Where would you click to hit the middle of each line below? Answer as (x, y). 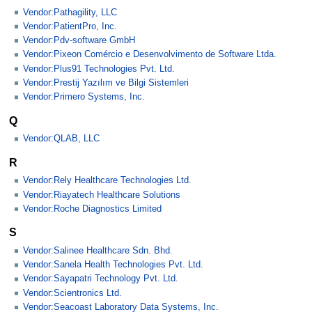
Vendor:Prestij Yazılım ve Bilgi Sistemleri (106, 83)
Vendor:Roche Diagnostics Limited (92, 209)
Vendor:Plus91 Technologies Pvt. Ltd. (99, 69)
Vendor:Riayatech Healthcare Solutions (102, 195)
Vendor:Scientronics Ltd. (72, 293)
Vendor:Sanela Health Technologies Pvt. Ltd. (113, 265)
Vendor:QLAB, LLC (61, 139)
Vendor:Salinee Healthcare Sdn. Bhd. (98, 250)
